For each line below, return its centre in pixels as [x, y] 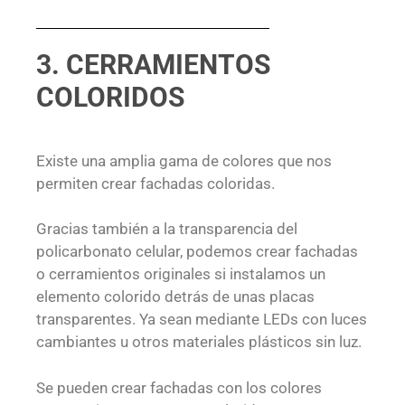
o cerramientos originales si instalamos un [181, 274]
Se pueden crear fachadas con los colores [179, 387]
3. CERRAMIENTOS [153, 64]
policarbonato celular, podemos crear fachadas [197, 252]
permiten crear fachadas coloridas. [155, 183]
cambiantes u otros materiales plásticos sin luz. [199, 342]
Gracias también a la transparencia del [167, 229]
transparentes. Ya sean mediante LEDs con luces [202, 320]
